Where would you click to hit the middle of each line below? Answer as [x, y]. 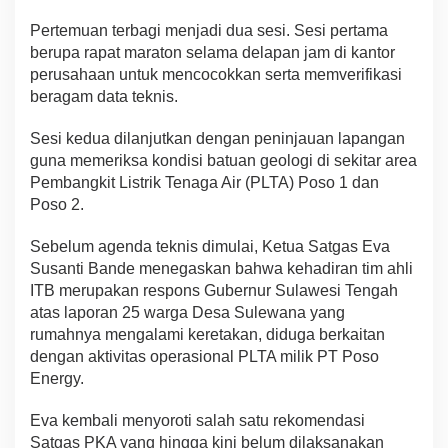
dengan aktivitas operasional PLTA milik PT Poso [204, 356]
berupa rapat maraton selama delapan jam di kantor [212, 52]
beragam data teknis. [104, 96]
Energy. [57, 378]
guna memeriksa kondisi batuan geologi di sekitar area [223, 160]
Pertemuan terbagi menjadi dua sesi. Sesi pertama [209, 30]
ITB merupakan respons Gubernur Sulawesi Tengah [214, 290]
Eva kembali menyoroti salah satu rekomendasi [197, 420]
